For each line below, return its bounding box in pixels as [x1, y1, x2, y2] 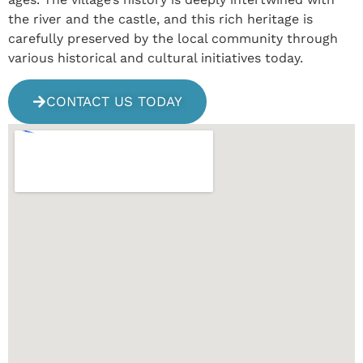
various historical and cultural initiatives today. [8, 49, 303, 66]
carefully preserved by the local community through [8, 30, 338, 46]
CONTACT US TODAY [46, 92, 182, 109]
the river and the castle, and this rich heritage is [8, 11, 313, 27]
